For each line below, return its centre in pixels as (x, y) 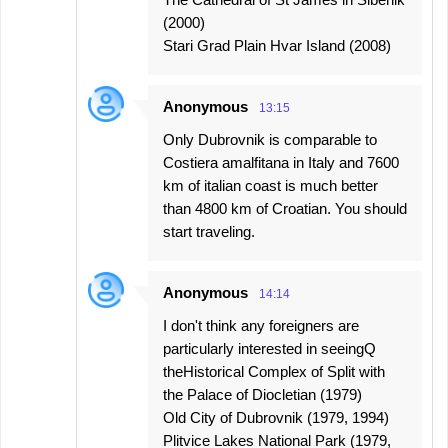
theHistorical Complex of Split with (274, 371)
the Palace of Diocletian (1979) (262, 394)
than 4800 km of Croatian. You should (285, 208)
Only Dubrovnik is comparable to (270, 139)
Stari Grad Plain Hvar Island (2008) (277, 45)
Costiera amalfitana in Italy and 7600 (281, 162)
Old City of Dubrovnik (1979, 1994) (276, 417)
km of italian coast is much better (270, 185)
